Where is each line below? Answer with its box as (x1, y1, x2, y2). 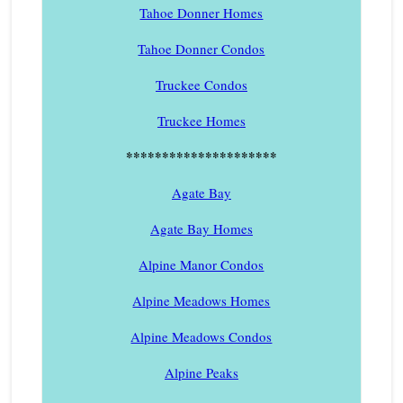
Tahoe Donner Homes (139, 3, 264, 22)
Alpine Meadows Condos (130, 327, 273, 345)
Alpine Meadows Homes (132, 291, 271, 309)
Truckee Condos (155, 75, 247, 94)
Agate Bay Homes (149, 219, 253, 237)
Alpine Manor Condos (139, 255, 264, 273)
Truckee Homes (157, 111, 246, 130)
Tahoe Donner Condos (138, 39, 265, 58)
